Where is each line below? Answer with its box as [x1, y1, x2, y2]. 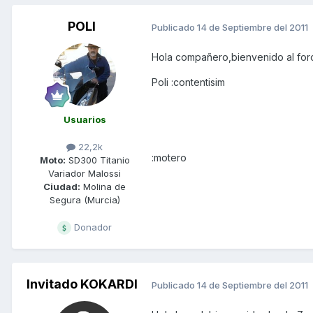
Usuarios [63, 114, 106, 126]
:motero [152, 152, 187, 164]
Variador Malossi [48, 168, 121, 180]
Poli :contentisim [152, 76, 225, 89]
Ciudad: [43, 181, 80, 193]
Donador [71, 221, 112, 233]
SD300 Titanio [65, 154, 130, 166]
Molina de [80, 181, 126, 193]
